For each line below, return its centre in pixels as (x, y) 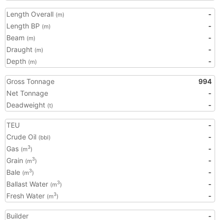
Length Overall (31, 14)
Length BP (24, 26)
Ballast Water (28, 184)
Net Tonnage (27, 93)
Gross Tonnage (30, 81)
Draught (20, 49)
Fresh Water (27, 196)
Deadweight (27, 105)
